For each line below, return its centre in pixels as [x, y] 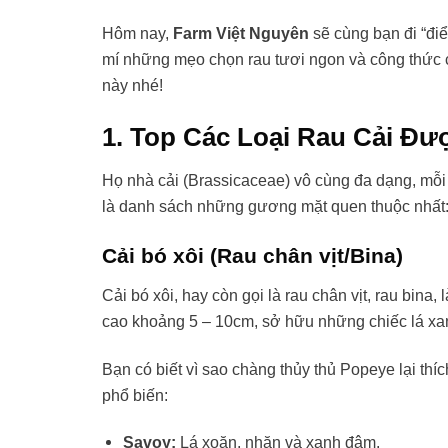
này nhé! [132, 85]
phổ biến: [135, 394]
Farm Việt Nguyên [241, 33]
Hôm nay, [137, 33]
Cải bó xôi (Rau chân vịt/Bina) [252, 256]
